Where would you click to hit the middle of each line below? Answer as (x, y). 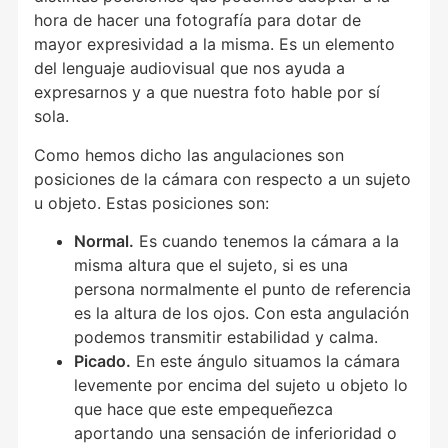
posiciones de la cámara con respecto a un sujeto (223, 178)
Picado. (103, 361)
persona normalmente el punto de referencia (243, 289)
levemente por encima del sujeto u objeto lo (241, 385)
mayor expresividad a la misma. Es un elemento (215, 44)
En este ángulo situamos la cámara (266, 361)
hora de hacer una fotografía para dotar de (198, 20)
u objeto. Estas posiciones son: (152, 202)
